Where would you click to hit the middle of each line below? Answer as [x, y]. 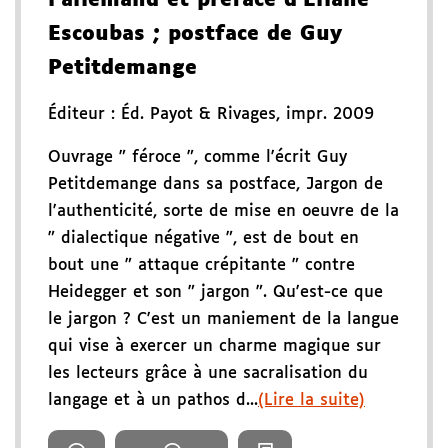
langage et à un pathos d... [153, 400]
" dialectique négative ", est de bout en [203, 238]
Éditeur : [84, 114]
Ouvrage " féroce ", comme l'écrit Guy [197, 157]
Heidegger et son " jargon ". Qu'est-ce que [215, 292]
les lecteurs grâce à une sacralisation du [208, 373]
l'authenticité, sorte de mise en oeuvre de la [223, 211]
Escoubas [96, 33]
